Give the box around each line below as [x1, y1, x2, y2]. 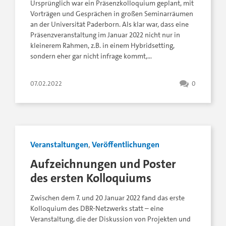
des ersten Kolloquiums [30, 169, 151, 187]
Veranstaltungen [30, 139, 88, 150]
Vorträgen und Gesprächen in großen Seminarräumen [30, 9, 193, 19]
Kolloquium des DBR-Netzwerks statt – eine [30, 204, 163, 214]
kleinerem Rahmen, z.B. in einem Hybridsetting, [30, 41, 175, 51]
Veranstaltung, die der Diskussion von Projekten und [30, 214, 191, 224]
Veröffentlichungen [92, 139, 159, 150]
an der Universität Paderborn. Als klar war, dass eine [30, 20, 189, 30]
